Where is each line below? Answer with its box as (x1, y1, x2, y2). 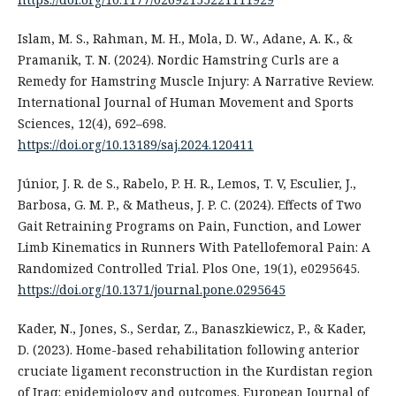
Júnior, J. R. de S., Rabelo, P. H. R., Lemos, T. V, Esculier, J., (17, 174, 356, 192)
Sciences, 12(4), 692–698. (17, 114, 166, 132)
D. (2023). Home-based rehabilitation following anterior (17, 340, 360, 358)
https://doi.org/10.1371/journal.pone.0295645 (17, 280, 286, 298)
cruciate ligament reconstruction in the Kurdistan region (17, 362, 373, 379)
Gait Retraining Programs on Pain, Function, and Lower (17, 217, 362, 234)
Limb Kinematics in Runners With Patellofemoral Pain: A (17, 238, 370, 255)
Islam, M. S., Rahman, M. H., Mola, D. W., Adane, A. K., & (17, 29, 353, 47)
